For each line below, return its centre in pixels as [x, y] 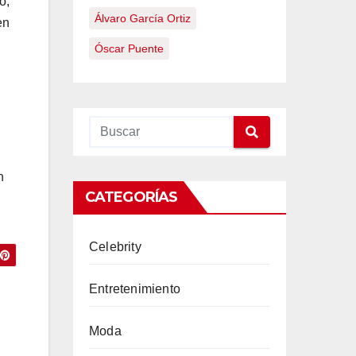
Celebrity [115, 247]
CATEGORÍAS [131, 197]
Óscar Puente [129, 48]
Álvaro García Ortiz [143, 18]
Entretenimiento [135, 289]
